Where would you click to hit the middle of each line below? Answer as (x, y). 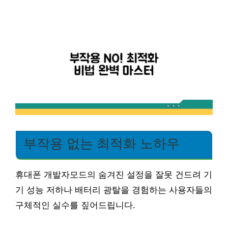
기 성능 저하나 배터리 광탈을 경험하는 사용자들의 (114, 190)
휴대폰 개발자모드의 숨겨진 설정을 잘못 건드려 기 (114, 175)
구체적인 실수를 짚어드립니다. (75, 205)
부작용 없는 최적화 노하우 (102, 143)
